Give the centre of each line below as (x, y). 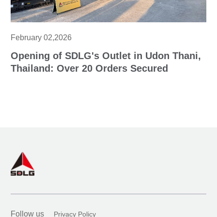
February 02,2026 (41, 38)
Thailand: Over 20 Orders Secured (90, 69)
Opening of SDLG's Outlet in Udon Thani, (106, 56)
